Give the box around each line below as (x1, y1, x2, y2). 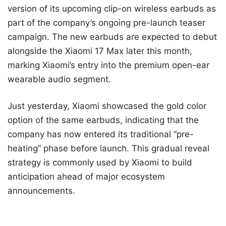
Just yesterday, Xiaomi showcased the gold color (8, 101, 206, 111)
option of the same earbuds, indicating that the (8, 115, 199, 126)
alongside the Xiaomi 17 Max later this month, (8, 45, 192, 56)
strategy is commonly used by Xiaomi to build (8, 157, 192, 168)
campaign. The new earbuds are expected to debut (8, 31, 217, 42)
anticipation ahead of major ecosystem (8, 172, 165, 182)
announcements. (8, 186, 75, 196)
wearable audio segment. (8, 74, 111, 84)
